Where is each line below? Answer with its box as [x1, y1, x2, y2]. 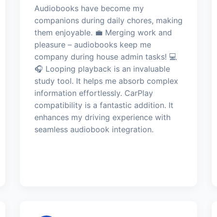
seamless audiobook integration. [34, 124, 154, 134]
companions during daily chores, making [34, 15, 183, 25]
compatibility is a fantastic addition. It [34, 100, 173, 110]
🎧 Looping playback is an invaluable [34, 63, 170, 74]
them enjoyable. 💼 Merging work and [34, 27, 172, 37]
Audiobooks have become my [34, 3, 144, 13]
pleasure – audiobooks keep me [34, 39, 151, 49]
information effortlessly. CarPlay [34, 88, 153, 98]
